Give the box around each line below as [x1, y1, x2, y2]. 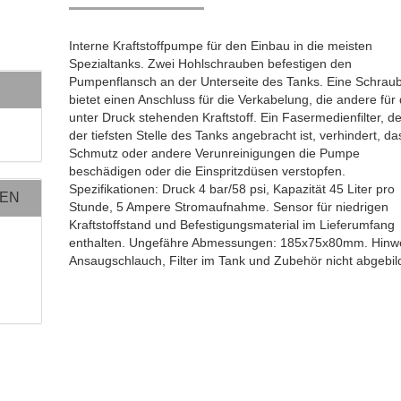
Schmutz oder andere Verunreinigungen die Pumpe [69, 146, 361, 160]
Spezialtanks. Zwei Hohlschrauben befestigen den [69, 56, 353, 71]
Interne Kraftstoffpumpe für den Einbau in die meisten [69, 38, 373, 53]
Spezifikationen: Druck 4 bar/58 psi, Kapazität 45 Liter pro [69, 182, 396, 196]
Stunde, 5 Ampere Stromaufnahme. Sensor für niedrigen [69, 200, 389, 214]
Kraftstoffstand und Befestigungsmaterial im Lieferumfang [69, 218, 396, 232]
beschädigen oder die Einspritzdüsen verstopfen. [69, 164, 346, 178]
